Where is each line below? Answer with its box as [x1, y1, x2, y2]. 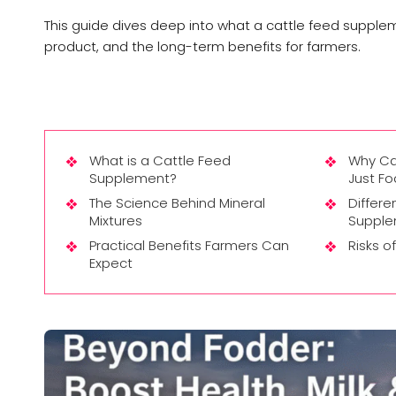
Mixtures [89, 211, 142, 230]
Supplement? [89, 169, 177, 187]
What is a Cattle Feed [89, 151, 231, 170]
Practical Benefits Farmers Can [89, 236, 289, 255]
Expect [89, 254, 133, 272]
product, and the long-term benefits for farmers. [44, 37, 361, 56]
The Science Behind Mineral [89, 194, 265, 212]
